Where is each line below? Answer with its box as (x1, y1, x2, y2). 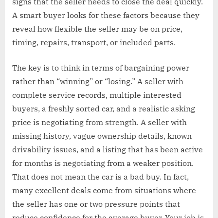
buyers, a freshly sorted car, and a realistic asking (12, 103, 195, 113)
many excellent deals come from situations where (12, 185, 196, 195)
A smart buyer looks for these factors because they (12, 10, 200, 20)
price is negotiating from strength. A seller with (12, 117, 187, 127)
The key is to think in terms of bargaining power (12, 62, 189, 73)
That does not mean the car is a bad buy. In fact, (12, 171, 189, 182)
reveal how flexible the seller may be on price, (12, 23, 182, 34)
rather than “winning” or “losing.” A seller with (12, 76, 183, 86)
